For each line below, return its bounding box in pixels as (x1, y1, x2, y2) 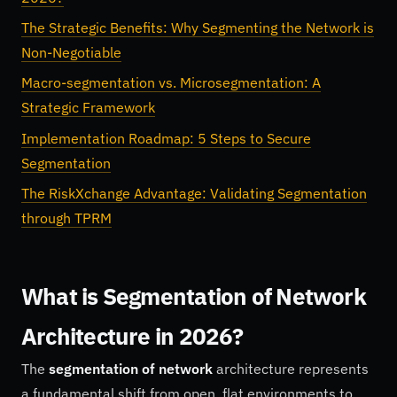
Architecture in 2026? (21, 320, 244, 351)
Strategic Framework (21, 98, 155, 117)
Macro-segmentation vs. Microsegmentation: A (21, 74, 321, 92)
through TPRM (21, 209, 112, 228)
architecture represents (213, 359, 369, 378)
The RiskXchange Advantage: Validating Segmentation (21, 184, 367, 203)
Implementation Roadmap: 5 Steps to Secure (21, 128, 311, 147)
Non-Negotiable (21, 43, 121, 62)
